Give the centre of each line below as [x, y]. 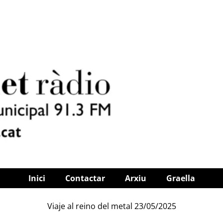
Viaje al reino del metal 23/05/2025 [111, 206]
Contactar [85, 178]
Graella [180, 178]
